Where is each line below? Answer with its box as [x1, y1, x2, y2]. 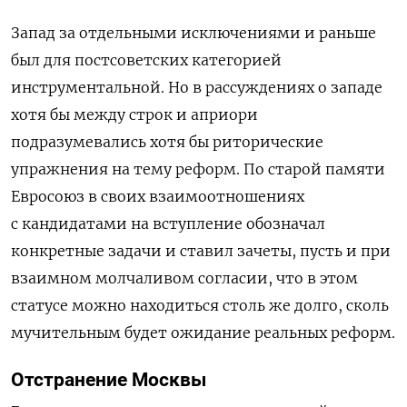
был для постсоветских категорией [11, 51, 282, 70]
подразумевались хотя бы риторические [11, 133, 323, 152]
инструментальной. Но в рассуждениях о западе [11, 78, 382, 97]
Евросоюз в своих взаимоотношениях [11, 187, 304, 206]
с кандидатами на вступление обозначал [11, 214, 325, 233]
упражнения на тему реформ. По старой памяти [11, 160, 385, 179]
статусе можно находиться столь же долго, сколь [11, 296, 389, 315]
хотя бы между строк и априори [11, 105, 258, 124]
